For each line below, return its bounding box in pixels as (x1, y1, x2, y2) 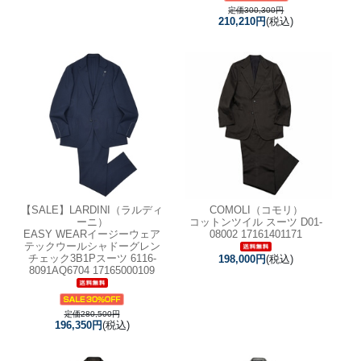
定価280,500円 (64, 309, 120, 318)
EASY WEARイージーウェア (23, 227, 160, 240)
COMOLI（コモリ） (209, 203, 303, 216)
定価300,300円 (228, 5, 284, 15)
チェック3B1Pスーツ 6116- (27, 251, 156, 264)
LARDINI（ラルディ (69, 203, 163, 216)
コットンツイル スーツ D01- (189, 215, 323, 228)
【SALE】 (21, 203, 69, 216)
